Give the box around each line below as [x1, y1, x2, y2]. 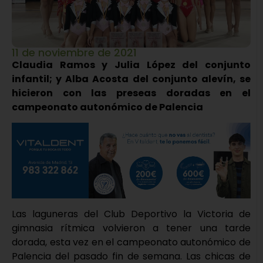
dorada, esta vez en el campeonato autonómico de [12, 235, 251, 249]
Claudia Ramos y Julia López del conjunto [12, 58, 251, 72]
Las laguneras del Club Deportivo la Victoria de [12, 207, 251, 221]
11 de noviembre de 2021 [12, 45, 137, 60]
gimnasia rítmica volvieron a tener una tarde [12, 221, 251, 235]
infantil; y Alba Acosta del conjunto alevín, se [12, 72, 251, 86]
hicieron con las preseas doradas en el [12, 86, 251, 100]
